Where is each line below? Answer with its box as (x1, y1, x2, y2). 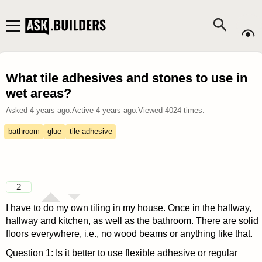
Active (71, 106, 96, 115)
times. (181, 106, 205, 115)
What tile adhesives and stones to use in (5, 71, 247, 85)
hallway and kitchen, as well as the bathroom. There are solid (5, 215, 258, 226)
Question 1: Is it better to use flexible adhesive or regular (5, 248, 237, 258)
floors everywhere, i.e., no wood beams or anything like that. (5, 228, 253, 239)
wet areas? (5, 86, 71, 101)
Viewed (137, 106, 165, 115)
